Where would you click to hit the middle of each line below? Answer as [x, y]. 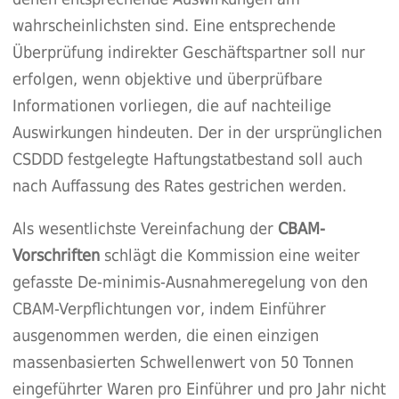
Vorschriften [56, 256]
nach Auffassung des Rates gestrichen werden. [179, 186]
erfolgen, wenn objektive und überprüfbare [167, 79]
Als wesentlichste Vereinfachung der [145, 229]
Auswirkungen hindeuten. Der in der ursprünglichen [197, 133]
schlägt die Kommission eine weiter [229, 256]
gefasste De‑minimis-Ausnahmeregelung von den [190, 282]
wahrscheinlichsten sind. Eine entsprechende [174, 26]
